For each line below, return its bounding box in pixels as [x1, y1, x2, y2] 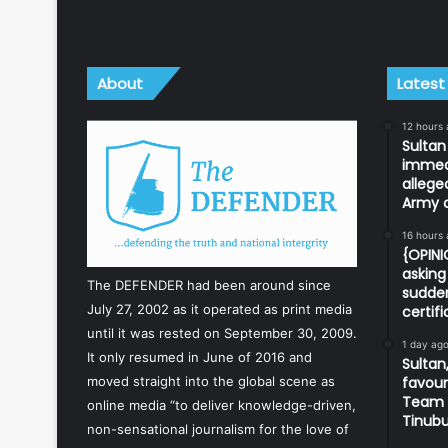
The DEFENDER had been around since [87, 277, 331, 294]
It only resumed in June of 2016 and [87, 349, 312, 366]
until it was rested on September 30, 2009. [87, 325, 357, 342]
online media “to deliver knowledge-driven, [87, 397, 356, 414]
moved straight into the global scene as [87, 373, 335, 390]
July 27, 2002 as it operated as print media [87, 301, 352, 318]
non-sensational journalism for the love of [87, 421, 349, 438]
